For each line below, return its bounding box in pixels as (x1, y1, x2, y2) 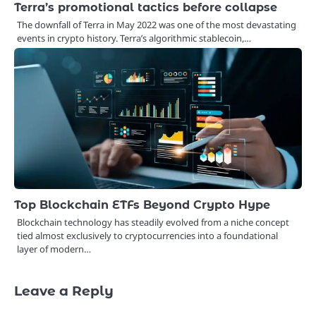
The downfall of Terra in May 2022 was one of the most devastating (17, 18, 296, 31)
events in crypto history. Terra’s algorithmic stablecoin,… (17, 31, 251, 44)
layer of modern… (17, 242, 91, 255)
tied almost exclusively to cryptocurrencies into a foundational (17, 229, 278, 242)
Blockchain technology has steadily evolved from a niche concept (17, 215, 289, 229)
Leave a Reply (14, 282, 114, 299)
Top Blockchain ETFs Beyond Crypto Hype (14, 197, 270, 212)
